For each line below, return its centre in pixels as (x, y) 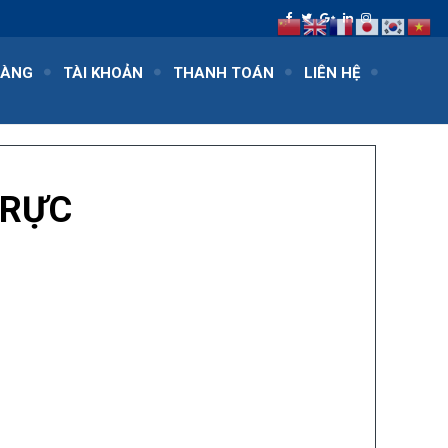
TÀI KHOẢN (103, 73)
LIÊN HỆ (332, 73)
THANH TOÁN (223, 73)
